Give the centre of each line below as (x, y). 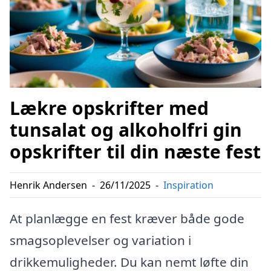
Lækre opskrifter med (109, 108)
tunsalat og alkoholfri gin (126, 130)
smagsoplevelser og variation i (100, 240)
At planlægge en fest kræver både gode (127, 219)
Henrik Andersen (48, 185)
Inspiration (188, 185)
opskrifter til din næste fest (135, 152)
